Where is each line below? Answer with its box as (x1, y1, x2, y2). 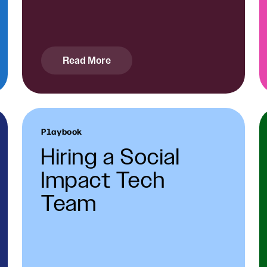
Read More (63, 54, 111, 67)
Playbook (41, 125, 82, 138)
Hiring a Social (41, 142, 181, 173)
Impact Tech (41, 166, 166, 197)
